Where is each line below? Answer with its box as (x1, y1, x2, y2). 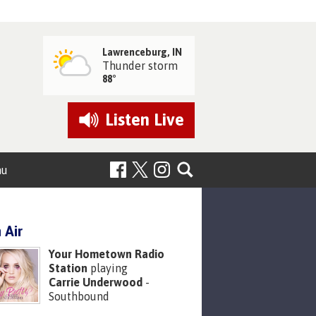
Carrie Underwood (49, 276, 142, 289)
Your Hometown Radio (49, 248, 164, 261)
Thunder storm (102, 59, 178, 72)
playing (87, 262, 128, 275)
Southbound (49, 290, 109, 303)
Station (49, 262, 87, 275)
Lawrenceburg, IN (102, 46, 183, 58)
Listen (104, 110, 154, 130)
